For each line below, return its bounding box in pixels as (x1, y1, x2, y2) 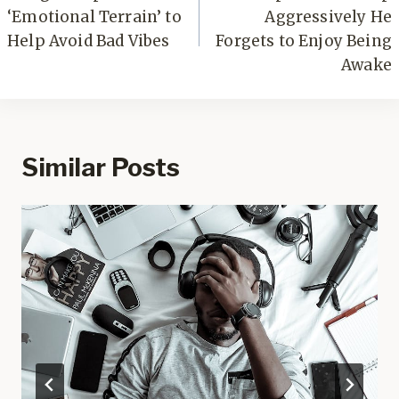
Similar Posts (21, 151, 180, 183)
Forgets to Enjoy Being (216, 31, 392, 52)
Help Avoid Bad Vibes (7, 31, 170, 52)
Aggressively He (265, 7, 392, 28)
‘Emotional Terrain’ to (7, 7, 182, 28)
